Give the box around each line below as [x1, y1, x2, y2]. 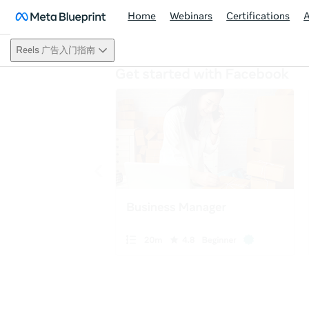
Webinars [170, 12, 213, 22]
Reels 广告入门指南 [16, 46, 95, 56]
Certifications [226, 12, 290, 22]
